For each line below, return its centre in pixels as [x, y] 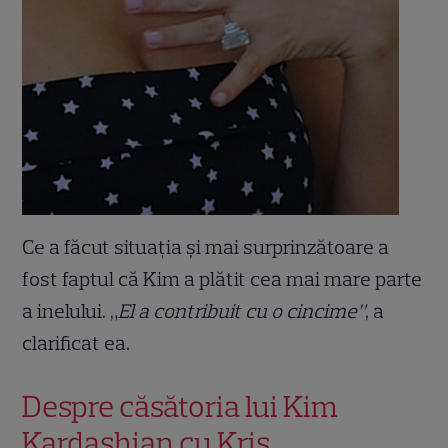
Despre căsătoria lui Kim [180, 406]
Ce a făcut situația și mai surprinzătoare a [206, 246]
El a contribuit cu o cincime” [242, 310]
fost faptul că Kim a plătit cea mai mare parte [222, 278]
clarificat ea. [78, 342]
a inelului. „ [70, 310]
